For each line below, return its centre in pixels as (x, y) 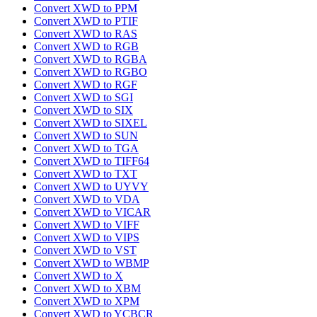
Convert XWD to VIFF (87, 225)
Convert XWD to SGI (83, 98)
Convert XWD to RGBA (91, 59)
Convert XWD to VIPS (87, 238)
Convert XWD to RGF (86, 85)
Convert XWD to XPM (87, 301)
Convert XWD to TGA (86, 149)
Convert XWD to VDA (87, 200)
